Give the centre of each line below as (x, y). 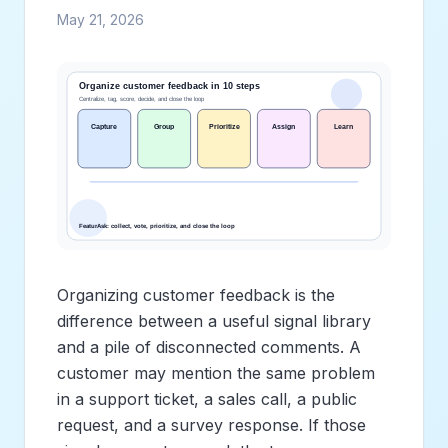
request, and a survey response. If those (211, 424)
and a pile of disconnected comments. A (209, 346)
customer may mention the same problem (216, 372)
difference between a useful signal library (214, 320)
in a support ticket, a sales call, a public (207, 398)
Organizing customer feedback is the (196, 294)
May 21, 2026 (100, 19)
